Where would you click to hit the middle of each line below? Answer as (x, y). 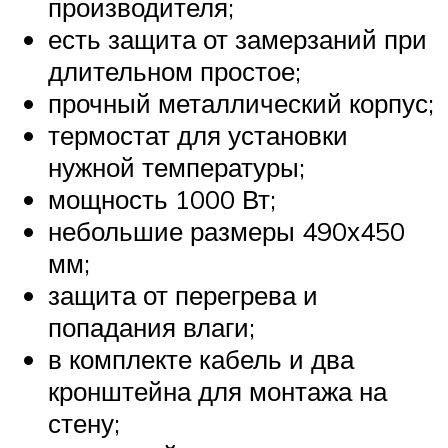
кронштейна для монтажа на (217, 391)
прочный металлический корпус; (241, 103)
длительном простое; (174, 71)
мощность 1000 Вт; (162, 199)
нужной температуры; (176, 167)
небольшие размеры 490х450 (226, 231)
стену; (84, 423)
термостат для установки (198, 135)
